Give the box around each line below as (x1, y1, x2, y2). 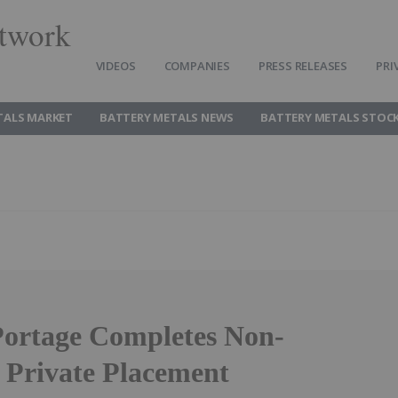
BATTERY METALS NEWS (99, 109, 235, 125)
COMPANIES (163, 58, 230, 74)
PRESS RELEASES (258, 58, 348, 74)
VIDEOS (95, 58, 136, 74)
